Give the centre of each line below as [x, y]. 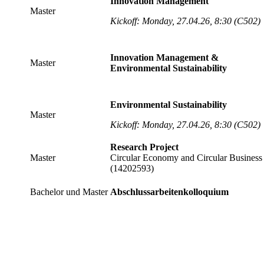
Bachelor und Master [69, 192]
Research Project [146, 147]
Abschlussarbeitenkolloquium [169, 192]
